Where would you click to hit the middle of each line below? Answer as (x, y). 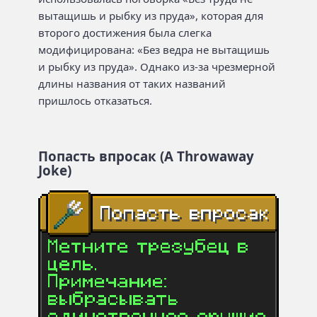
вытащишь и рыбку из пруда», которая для (151, 16)
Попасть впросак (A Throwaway (146, 156)
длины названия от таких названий (132, 83)
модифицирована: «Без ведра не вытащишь (154, 50)
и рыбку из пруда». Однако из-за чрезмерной (157, 67)
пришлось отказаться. (95, 100)
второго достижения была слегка (125, 33)
